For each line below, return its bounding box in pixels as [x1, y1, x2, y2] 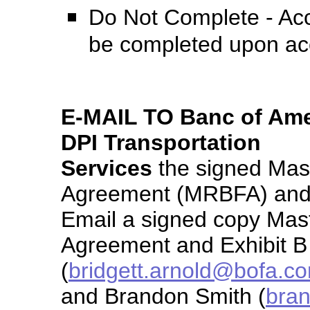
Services [61, 156, 152, 181]
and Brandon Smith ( [61, 284, 266, 309]
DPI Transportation [61, 130, 261, 155]
